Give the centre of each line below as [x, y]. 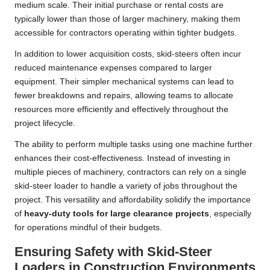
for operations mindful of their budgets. [88, 228]
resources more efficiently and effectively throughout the [121, 110]
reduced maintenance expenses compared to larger [113, 68]
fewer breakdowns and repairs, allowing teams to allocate [124, 96]
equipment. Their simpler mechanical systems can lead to [124, 82]
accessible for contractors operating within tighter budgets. [126, 33]
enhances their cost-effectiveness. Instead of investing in [122, 159]
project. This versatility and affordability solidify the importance [133, 200]
